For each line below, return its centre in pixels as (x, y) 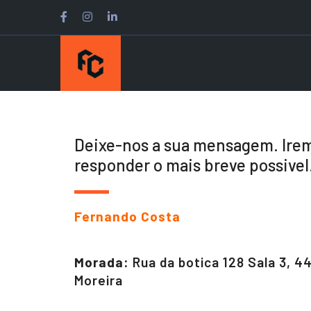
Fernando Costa (127, 216)
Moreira (99, 280)
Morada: (102, 262)
